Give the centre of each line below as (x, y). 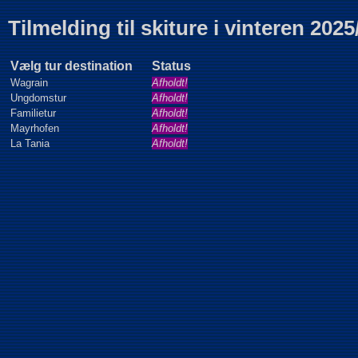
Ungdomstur (38, 98)
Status (171, 66)
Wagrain (29, 83)
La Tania (30, 143)
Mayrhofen (35, 128)
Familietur (33, 113)
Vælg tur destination (72, 66)
